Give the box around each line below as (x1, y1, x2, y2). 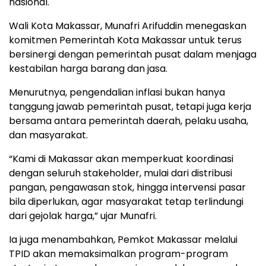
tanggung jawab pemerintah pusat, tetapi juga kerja (9, 99, 251, 113)
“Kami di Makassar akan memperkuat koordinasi (9, 151, 233, 166)
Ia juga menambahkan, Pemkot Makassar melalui (9, 232, 237, 246)
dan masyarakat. (9, 128, 88, 142)
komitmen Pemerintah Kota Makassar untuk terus (9, 33, 242, 47)
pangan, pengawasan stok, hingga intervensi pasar (9, 180, 246, 194)
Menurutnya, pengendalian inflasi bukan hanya (9, 85, 225, 99)
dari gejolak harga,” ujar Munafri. (9, 208, 157, 223)
